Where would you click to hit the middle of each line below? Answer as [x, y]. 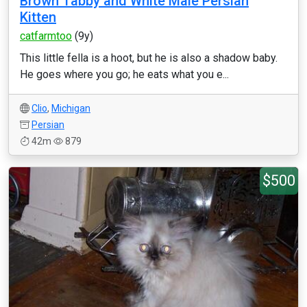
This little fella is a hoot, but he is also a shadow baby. [149, 58]
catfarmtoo [46, 36]
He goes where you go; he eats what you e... [124, 74]
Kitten [38, 17]
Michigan [71, 108]
